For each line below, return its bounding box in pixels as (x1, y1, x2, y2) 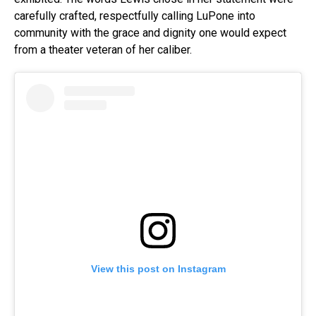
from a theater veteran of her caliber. (14, 43, 192, 57)
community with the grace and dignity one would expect (14, 26, 286, 40)
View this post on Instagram (90, 262, 226, 274)
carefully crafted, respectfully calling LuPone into (14, 9, 255, 23)
